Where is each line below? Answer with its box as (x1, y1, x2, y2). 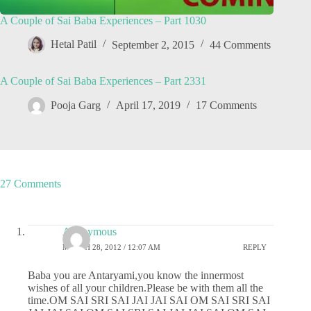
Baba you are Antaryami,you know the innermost (28, 269, 244, 282)
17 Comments (196, 99, 257, 112)
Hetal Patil (51, 38, 96, 51)
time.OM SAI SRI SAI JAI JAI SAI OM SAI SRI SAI (28, 294, 270, 307)
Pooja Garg (51, 99, 101, 112)
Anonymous (62, 226, 117, 238)
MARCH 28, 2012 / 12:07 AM (62, 242, 160, 251)
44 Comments (210, 38, 271, 51)
